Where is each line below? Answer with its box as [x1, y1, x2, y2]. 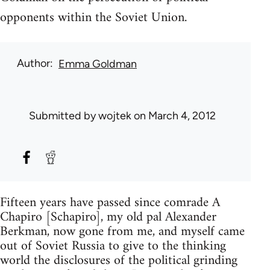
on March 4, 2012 [131, 109, 216, 123]
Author [17, 57, 50, 71]
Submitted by [29, 109, 98, 123]
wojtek [98, 109, 131, 123]
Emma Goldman [58, 57, 137, 71]
